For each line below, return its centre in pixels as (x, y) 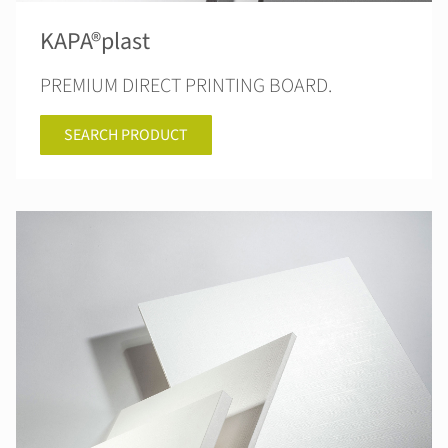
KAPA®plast (95, 41)
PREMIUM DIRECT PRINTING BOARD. (186, 86)
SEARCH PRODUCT (126, 135)
